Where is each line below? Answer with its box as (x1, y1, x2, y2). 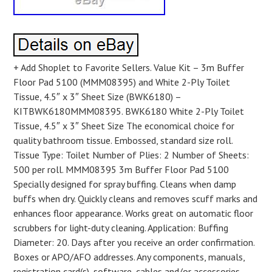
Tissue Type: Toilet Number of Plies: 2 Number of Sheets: (13, 149, 250, 161)
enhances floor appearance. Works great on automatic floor (13, 207, 254, 219)
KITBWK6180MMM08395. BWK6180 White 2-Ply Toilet (13, 105, 245, 117)
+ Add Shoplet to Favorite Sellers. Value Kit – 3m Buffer (13, 61, 245, 73)
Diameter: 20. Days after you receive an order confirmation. (13, 236, 255, 248)
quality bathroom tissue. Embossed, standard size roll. (13, 134, 233, 146)
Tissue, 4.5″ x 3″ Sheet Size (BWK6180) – (13, 90, 182, 103)
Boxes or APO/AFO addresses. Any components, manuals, (13, 251, 245, 263)
